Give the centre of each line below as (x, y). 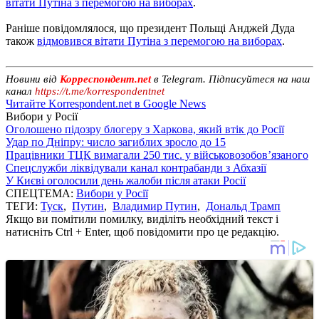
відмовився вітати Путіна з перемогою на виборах (159, 41)
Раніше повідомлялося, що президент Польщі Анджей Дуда (150, 28)
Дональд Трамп (243, 206)
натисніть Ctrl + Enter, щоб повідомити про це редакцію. (142, 231)
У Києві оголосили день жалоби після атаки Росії (126, 180)
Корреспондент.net (105, 79)
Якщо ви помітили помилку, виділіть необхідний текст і (142, 219)
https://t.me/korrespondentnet (100, 91)
